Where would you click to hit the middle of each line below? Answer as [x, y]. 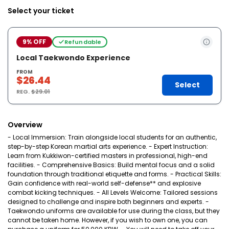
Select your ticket [41, 11]
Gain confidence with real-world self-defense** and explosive [104, 183]
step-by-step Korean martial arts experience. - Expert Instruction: [108, 146]
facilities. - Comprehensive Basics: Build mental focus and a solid [111, 165]
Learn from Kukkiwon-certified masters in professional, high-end [108, 156]
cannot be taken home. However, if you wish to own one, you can [108, 220]
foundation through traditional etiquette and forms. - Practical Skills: [114, 174]
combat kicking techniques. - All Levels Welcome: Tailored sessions [113, 192]
